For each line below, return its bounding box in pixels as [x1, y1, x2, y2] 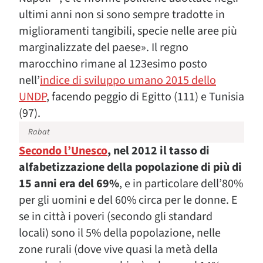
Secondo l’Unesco [19, 143, 107, 159]
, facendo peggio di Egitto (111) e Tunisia [46, 89, 244, 105]
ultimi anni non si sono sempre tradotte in [19, 6, 225, 23]
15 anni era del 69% [19, 176, 119, 192]
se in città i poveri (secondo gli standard [19, 208, 213, 225]
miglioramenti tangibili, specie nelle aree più [19, 23, 237, 39]
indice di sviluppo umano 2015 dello [40, 72, 216, 89]
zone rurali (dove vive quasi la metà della [19, 241, 218, 258]
